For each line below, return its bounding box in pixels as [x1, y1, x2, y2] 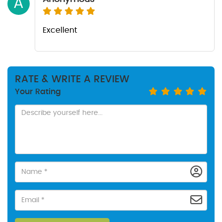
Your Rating [15, 88, 61, 96]
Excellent [43, 26, 77, 34]
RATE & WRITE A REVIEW [15, 74, 129, 84]
